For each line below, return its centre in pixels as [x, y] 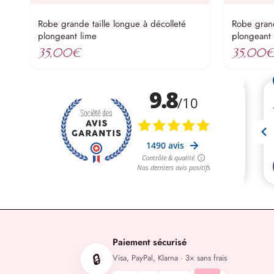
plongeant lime [67, 36]
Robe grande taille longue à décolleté [112, 24]
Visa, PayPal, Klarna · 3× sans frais [169, 257]
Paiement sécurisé [149, 242]
